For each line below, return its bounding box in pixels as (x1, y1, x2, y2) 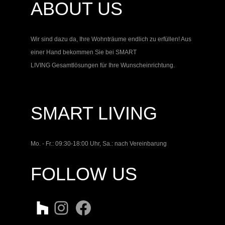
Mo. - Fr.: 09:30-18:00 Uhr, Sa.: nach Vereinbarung (31, 140, 167, 147)
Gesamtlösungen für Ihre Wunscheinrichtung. (50, 61, 175, 69)
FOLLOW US (31, 163, 137, 184)
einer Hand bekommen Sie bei (31, 48, 116, 56)
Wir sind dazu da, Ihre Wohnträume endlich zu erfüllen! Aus (31, 35, 191, 43)
